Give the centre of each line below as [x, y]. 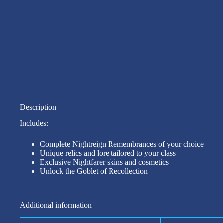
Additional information [56, 205]
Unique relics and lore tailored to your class [108, 153]
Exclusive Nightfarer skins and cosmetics [104, 162]
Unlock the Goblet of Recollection [94, 171]
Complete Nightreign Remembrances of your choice [122, 144]
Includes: [34, 123]
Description [38, 107]
